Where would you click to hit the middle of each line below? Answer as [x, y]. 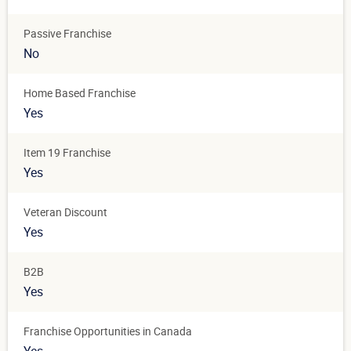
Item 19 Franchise [67, 153]
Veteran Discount [65, 212]
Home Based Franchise [80, 93]
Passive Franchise [67, 34]
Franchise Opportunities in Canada [108, 331]
